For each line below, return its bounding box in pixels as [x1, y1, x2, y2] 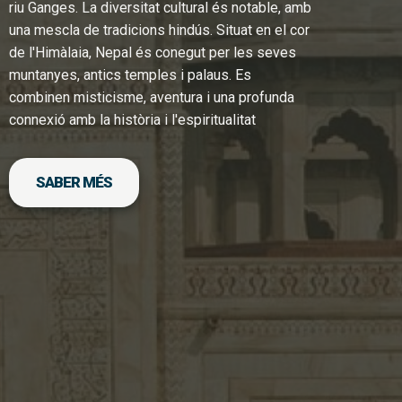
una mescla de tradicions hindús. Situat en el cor [9, 21, 310, 39]
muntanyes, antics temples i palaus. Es [9, 66, 252, 83]
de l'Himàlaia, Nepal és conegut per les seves [9, 43, 297, 61]
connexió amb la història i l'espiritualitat [9, 110, 257, 128]
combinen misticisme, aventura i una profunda [9, 88, 295, 106]
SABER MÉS [36, 172, 113, 191]
